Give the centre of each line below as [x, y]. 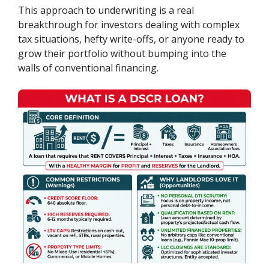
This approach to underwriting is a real [106, 10]
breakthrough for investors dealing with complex [129, 25]
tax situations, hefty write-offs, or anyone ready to [131, 39]
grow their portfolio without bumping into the [122, 53]
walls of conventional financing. [89, 68]
